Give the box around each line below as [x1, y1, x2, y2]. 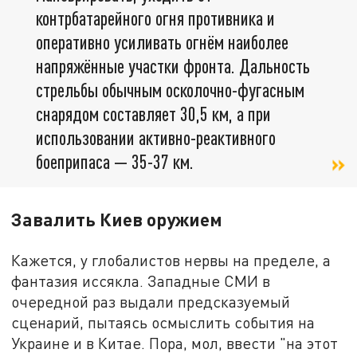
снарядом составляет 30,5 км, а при [36, 102, 271, 126]
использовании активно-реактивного [36, 126, 276, 150]
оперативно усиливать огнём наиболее [36, 30, 288, 54]
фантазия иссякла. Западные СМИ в [11, 272, 271, 291]
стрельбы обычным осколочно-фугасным [36, 78, 304, 102]
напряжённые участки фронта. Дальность [36, 54, 310, 78]
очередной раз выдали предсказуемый [11, 292, 291, 312]
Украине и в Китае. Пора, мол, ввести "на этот [11, 334, 339, 353]
